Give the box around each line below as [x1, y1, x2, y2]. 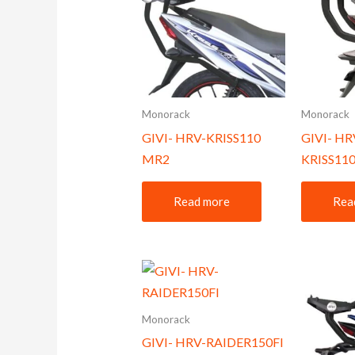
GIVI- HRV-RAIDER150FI [141, 334, 284, 350]
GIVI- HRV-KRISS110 [141, 129, 261, 145]
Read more [173, 194, 230, 209]
